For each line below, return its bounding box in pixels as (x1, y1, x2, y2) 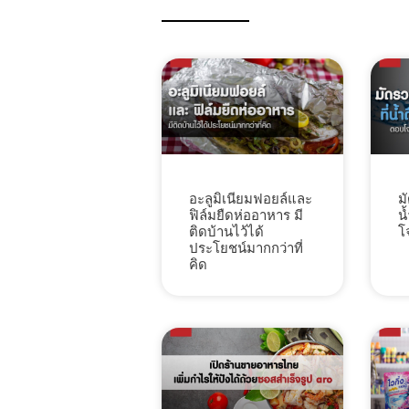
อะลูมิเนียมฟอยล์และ (189, 191, 313, 207)
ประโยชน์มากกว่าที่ (189, 240, 304, 257)
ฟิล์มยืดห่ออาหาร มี (189, 207, 304, 224)
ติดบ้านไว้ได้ (189, 224, 265, 240)
